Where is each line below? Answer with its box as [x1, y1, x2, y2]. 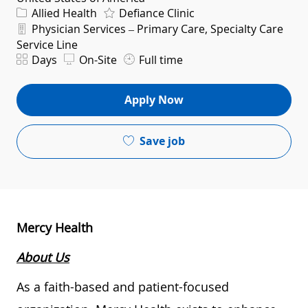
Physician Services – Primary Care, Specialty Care [29, 21, 283, 36]
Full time [136, 52, 183, 67]
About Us [16, 248, 69, 265]
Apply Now [124, 92, 184, 108]
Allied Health [29, 5, 97, 21]
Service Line [16, 36, 78, 52]
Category [16, 4, 56, 18]
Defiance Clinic [116, 5, 195, 21]
